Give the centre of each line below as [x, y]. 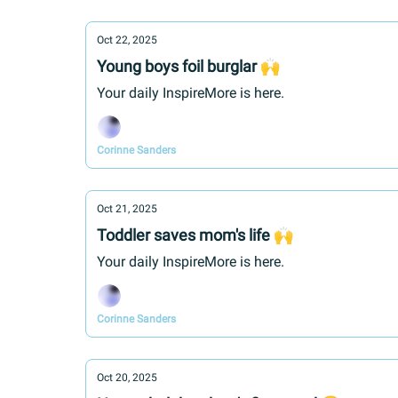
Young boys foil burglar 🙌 [188, 66]
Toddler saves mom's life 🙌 [195, 235]
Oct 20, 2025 [127, 378]
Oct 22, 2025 [127, 40]
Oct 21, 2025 [127, 209]
